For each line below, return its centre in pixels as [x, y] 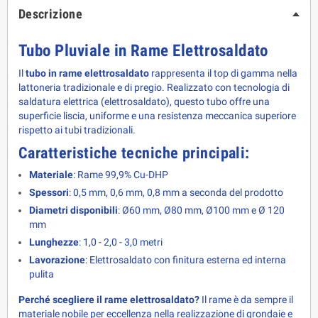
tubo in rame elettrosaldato [87, 73]
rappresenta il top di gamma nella [223, 73]
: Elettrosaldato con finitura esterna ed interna [186, 260]
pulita [42, 274]
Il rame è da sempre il [246, 300]
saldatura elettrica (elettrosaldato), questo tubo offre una [144, 102]
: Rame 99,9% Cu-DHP [121, 175]
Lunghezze [54, 242]
